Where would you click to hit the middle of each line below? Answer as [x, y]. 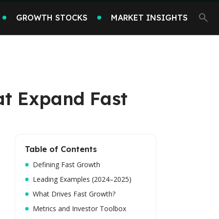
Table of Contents [61, 149]
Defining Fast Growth [66, 164]
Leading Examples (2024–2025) [82, 179]
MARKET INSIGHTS [149, 17]
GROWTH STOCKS [52, 17]
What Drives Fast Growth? [74, 194]
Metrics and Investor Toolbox [79, 208]
